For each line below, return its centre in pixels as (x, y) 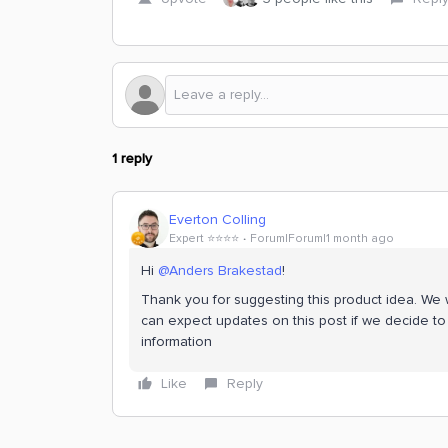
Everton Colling (217, 219)
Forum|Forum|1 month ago (322, 238)
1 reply (132, 158)
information (176, 341)
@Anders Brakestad (220, 270)
